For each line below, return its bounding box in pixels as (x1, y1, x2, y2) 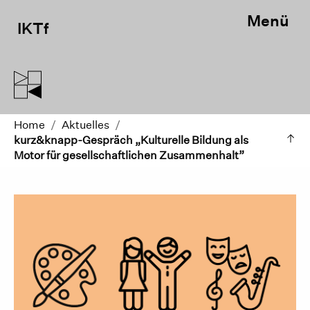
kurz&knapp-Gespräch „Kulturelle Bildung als (14, 134, 248, 147)
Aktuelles (62, 118, 109, 131)
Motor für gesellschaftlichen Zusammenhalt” (14, 149, 244, 162)
